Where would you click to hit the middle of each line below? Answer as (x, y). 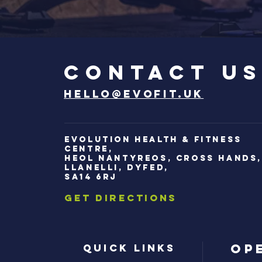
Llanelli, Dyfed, (117, 168)
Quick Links (130, 248)
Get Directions (121, 198)
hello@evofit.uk (134, 94)
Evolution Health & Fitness (153, 139)
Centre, (89, 149)
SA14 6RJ (91, 177)
